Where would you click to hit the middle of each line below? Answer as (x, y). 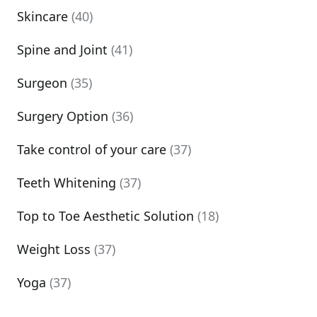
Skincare (42, 16)
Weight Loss (54, 249)
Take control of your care (92, 149)
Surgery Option (63, 116)
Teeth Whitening (67, 183)
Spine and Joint (62, 50)
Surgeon (42, 83)
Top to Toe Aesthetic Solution (105, 216)
